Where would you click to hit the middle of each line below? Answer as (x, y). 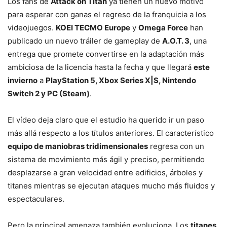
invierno (23, 81)
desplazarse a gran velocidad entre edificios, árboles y (105, 173)
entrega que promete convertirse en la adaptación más (106, 54)
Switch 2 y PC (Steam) (49, 94)
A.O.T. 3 (176, 41)
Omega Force (163, 28)
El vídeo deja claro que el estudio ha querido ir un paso (106, 120)
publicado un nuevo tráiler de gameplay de (85, 41)
